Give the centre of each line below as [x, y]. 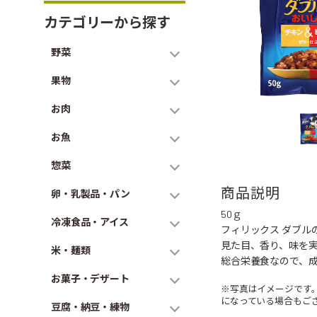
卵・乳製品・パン [91, 194]
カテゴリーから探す [107, 22]
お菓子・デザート [90, 278]
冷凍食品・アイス [90, 222]
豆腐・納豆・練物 [90, 307]
